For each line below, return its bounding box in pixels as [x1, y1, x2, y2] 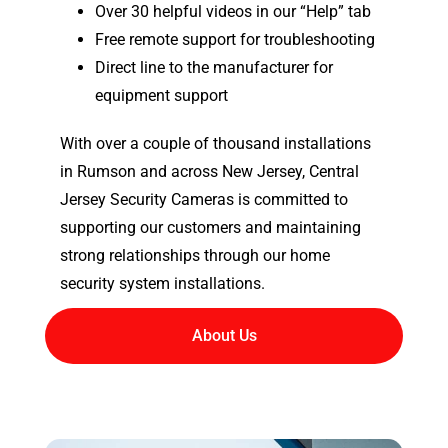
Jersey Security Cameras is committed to [60, 190, 348, 210]
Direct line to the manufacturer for [95, 58, 333, 78]
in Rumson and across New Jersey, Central [60, 162, 359, 182]
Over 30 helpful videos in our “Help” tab [95, 2, 371, 22]
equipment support [95, 86, 228, 106]
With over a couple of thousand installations [60, 134, 371, 154]
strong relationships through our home [60, 246, 330, 266]
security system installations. [60, 274, 265, 294]
